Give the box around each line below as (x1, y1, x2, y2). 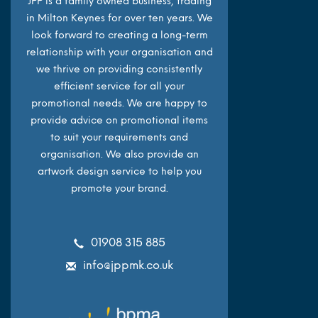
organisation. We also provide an (40, 148, 199, 160)
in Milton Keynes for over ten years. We (26, 12, 213, 24)
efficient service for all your (54, 80, 185, 92)
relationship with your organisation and (26, 46, 213, 58)
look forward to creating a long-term (31, 29, 208, 41)
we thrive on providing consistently (36, 63, 202, 75)
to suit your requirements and (50, 131, 188, 143)
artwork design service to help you (37, 165, 202, 177)
